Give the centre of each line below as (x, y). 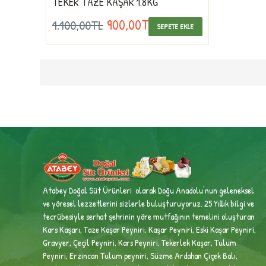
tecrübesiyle (64, 216)
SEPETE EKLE (175, 26)
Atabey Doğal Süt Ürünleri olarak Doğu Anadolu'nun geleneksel (148, 190)
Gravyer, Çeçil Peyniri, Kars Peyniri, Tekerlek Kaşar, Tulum (140, 243)
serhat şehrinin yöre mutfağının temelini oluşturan (170, 216)
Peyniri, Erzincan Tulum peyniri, (96, 256)
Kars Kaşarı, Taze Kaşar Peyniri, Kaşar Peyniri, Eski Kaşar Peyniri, (149, 229)
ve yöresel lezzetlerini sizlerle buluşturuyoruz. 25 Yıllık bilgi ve (148, 203)
